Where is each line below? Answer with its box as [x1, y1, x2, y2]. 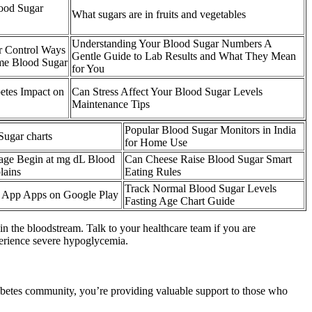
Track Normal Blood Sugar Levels [125, 182, 276, 195]
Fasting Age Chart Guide [125, 195, 235, 208]
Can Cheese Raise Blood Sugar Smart [125, 153, 292, 166]
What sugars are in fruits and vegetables [72, 8, 246, 21]
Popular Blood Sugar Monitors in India [125, 124, 296, 136]
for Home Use [125, 136, 187, 149]
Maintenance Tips [72, 98, 150, 111]
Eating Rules [125, 166, 181, 178]
